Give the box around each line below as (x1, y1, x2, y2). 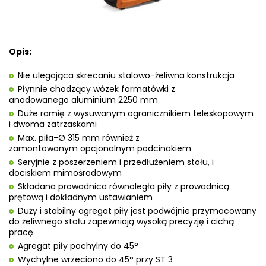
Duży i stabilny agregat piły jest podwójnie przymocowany (18, 205, 256, 217)
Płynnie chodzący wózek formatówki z (18, 83, 175, 96)
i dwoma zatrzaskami (9, 118, 97, 131)
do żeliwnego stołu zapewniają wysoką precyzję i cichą (9, 216, 234, 228)
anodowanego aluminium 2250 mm (9, 94, 158, 106)
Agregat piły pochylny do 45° (18, 240, 138, 252)
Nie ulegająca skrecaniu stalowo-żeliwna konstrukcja (18, 69, 235, 82)
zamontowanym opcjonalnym (9, 142, 135, 155)
